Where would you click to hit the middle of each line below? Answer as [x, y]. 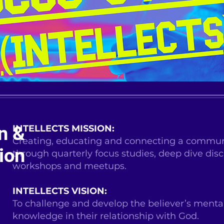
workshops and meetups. [70, 166]
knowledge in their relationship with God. [106, 216]
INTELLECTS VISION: [60, 191]
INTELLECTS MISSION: [64, 128]
